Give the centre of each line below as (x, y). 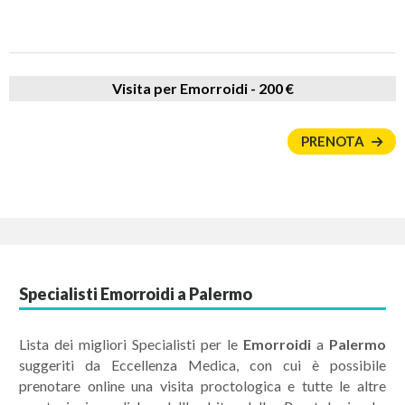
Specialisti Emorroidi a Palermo (136, 294)
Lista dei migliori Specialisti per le (131, 344)
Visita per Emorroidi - (185, 88)
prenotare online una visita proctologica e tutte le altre (202, 386)
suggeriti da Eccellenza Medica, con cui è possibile (202, 365)
